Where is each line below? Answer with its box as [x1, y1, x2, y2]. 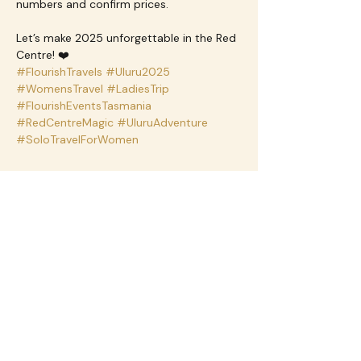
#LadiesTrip [106, 81, 169, 96]
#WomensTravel [16, 81, 103, 96]
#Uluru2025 [106, 64, 170, 79]
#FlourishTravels [16, 64, 102, 79]
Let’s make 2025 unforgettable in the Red [16, 31, 239, 45]
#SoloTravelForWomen [16, 132, 139, 147]
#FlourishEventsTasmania [16, 98, 151, 113]
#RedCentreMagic [16, 115, 114, 130]
